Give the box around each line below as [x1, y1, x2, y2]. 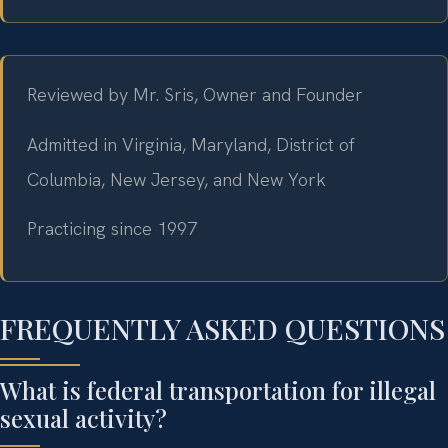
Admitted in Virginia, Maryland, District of [27, 132, 355, 156]
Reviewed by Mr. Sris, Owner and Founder [27, 83, 363, 107]
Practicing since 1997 [27, 216, 197, 240]
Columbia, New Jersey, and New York [27, 167, 326, 191]
